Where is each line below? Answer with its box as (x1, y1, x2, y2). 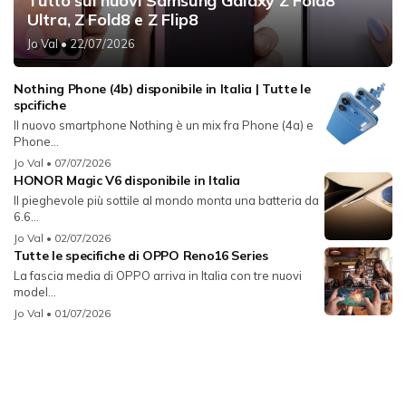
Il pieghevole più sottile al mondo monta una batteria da (14, 193, 319, 208)
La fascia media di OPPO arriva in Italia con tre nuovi (14, 268, 302, 284)
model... (14, 285, 56, 300)
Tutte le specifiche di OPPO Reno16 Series (14, 247, 268, 265)
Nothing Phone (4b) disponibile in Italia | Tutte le (14, 81, 311, 98)
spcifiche (14, 97, 66, 114)
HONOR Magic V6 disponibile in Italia (14, 172, 241, 189)
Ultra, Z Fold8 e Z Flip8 (27, 9, 198, 31)
